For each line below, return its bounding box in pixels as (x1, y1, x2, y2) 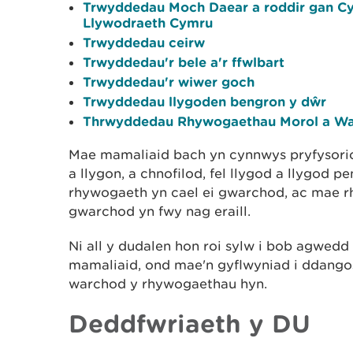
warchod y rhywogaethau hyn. (69, 276, 267, 292)
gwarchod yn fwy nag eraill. (69, 203, 251, 219)
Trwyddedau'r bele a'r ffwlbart (83, 54, 284, 69)
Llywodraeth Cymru (83, 15, 213, 30)
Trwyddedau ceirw (83, 35, 205, 50)
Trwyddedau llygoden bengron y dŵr (83, 94, 326, 109)
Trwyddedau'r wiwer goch (83, 74, 255, 89)
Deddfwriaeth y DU (69, 309, 310, 337)
